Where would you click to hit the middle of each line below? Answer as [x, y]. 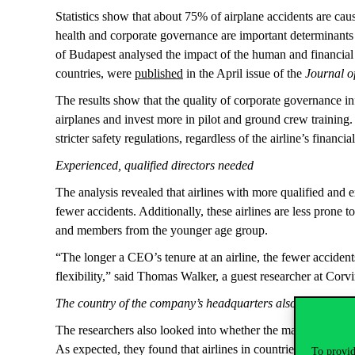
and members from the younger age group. [163, 230]
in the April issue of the [244, 73]
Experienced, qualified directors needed [155, 165]
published [159, 73]
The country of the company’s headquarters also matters [196, 303]
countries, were [95, 73]
